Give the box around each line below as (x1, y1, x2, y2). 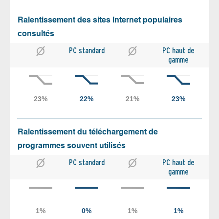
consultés (18, 30, 54, 38)
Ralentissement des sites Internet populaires (18, 16, 182, 24)
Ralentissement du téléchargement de (18, 128, 158, 136)
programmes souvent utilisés (18, 142, 126, 150)
